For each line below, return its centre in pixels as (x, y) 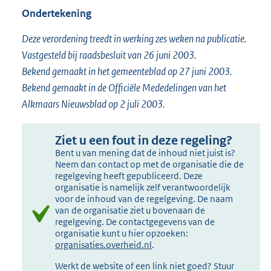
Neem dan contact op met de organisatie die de (150, 165)
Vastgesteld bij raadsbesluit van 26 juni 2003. (109, 55)
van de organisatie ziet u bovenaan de (130, 211)
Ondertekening (57, 14)
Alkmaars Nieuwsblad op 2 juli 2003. (93, 104)
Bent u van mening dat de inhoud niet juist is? (145, 153)
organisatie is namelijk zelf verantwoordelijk (143, 188)
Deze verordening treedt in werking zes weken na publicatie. (134, 39)
